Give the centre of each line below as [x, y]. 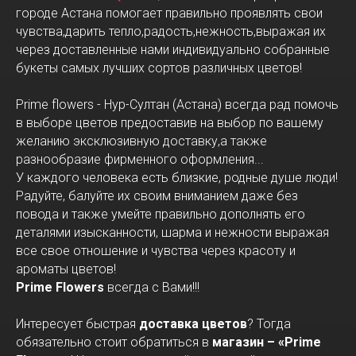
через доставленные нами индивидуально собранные [173, 49]
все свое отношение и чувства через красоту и [156, 250]
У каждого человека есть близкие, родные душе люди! [177, 177]
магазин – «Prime [267, 342]
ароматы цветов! [66, 269]
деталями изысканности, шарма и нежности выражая [172, 232]
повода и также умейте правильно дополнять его [161, 214]
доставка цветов [193, 323]
